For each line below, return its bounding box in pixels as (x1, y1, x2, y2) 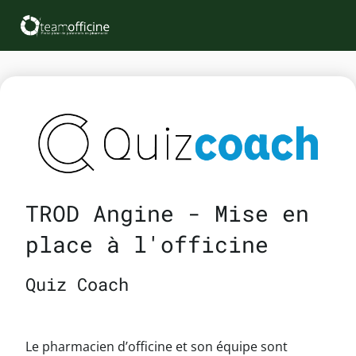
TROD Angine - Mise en (25, 198, 309, 228)
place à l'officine (25, 229, 269, 259)
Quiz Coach (25, 272, 129, 296)
